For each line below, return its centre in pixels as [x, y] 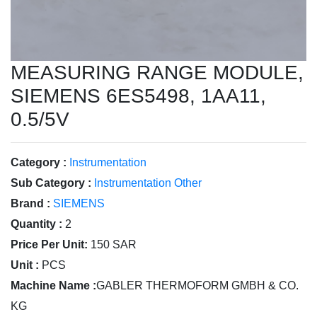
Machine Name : [53, 286]
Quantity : [36, 224]
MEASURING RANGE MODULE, [157, 73]
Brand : [30, 203]
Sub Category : [51, 183]
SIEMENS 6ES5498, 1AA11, [138, 96]
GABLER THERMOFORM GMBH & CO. [197, 286]
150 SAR [114, 244]
